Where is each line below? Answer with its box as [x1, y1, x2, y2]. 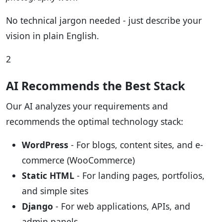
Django [22, 200, 53, 213]
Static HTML [22, 169, 74, 182]
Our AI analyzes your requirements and [6, 100, 168, 112]
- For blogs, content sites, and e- [68, 139, 203, 151]
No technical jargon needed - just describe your [6, 14, 202, 27]
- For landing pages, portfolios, [74, 169, 205, 182]
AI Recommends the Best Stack [6, 78, 185, 94]
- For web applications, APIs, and [53, 200, 190, 213]
